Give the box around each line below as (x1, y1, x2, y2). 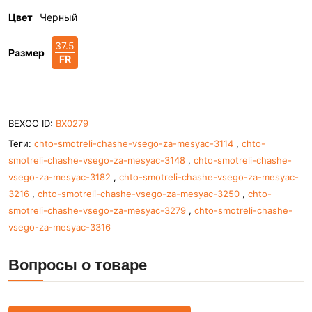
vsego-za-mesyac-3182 (8, 171, 111, 182)
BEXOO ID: (8, 118, 56, 129)
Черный (40, 11, 77, 23)
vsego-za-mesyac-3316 (8, 221, 111, 233)
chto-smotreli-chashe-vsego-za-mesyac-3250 (38, 188, 240, 199)
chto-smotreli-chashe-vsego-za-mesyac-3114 (34, 138, 233, 149)
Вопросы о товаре (8, 256, 147, 274)
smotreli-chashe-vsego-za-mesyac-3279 (8, 205, 186, 216)
